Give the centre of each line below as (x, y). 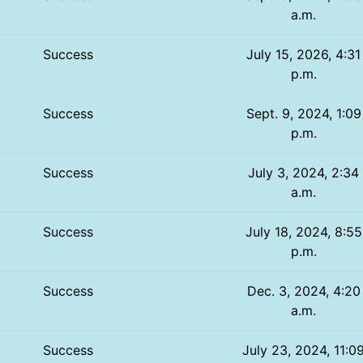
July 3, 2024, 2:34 (304, 172)
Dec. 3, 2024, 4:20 (303, 290)
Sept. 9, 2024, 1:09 (303, 113)
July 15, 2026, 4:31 (304, 54)
